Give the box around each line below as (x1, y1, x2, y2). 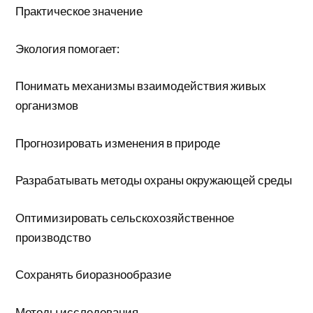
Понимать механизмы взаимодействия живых (15, 78, 267, 93)
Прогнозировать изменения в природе (15, 135, 221, 150)
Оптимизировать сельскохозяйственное (15, 210, 235, 225)
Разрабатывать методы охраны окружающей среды (15, 173, 293, 187)
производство (15, 229, 92, 245)
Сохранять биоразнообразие (15, 267, 172, 282)
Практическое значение (15, 3, 143, 18)
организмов (15, 98, 79, 112)
